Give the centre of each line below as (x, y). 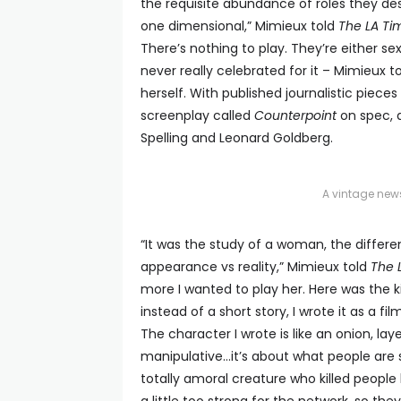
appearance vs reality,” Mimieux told (256, 267)
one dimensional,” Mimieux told (239, 26)
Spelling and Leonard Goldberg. (237, 138)
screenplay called (197, 115)
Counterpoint (295, 115)
